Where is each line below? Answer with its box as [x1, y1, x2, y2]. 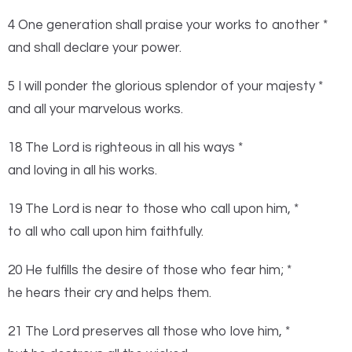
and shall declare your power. [8, 40, 181, 55]
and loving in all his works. [8, 163, 157, 178]
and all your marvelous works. [8, 101, 183, 116]
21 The [8, 324, 49, 339]
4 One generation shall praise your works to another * [8, 17, 328, 32]
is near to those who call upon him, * [82, 201, 299, 216]
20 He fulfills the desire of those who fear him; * [8, 262, 291, 277]
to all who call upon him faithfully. [8, 224, 203, 239]
